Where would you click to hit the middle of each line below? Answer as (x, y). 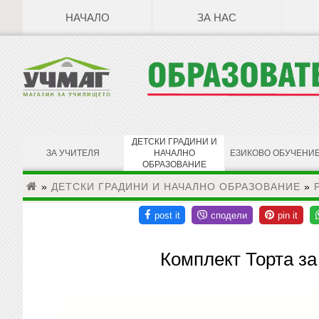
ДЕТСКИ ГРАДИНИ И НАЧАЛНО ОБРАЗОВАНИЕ (176, 186)
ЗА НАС (217, 18)
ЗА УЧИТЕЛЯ (73, 153)
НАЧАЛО (87, 18)
